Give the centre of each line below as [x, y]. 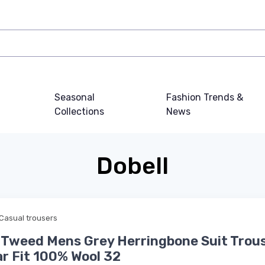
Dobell [132, 166]
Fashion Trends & [204, 97]
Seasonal [74, 97]
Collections [79, 112]
